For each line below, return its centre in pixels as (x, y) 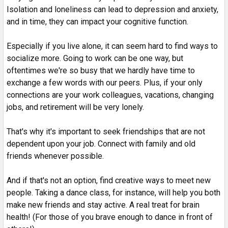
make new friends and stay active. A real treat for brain (103, 205)
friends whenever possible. (55, 156)
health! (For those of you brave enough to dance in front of (110, 217)
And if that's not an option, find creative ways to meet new (109, 180)
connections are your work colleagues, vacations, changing (110, 95)
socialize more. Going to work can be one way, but (95, 58)
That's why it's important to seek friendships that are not (106, 131)
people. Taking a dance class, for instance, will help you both (113, 192)
